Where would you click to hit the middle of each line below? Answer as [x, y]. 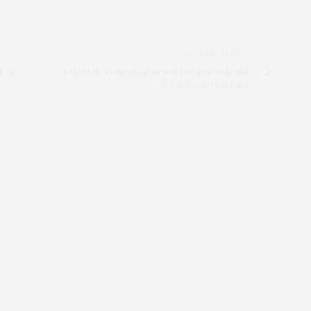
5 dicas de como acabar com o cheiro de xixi [156, 71]
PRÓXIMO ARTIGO [216, 53]
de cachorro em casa [204, 84]
